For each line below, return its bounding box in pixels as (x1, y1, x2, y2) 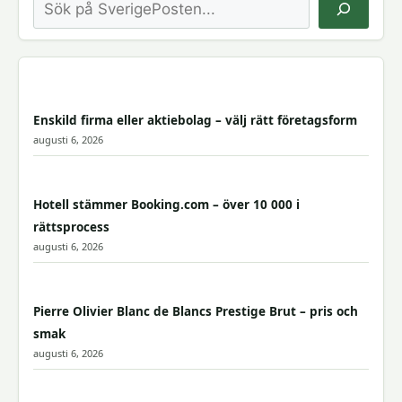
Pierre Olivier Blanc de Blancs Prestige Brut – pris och (33, 302, 358, 319)
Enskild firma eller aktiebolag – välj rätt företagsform (33, 111, 357, 128)
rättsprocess (33, 218, 109, 235)
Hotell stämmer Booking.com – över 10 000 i (33, 196, 300, 213)
